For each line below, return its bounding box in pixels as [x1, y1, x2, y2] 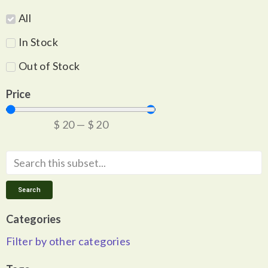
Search [18, 186, 41, 194]
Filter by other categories [6, 234, 131, 248]
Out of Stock [19, 59, 80, 72]
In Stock [19, 35, 58, 48]
